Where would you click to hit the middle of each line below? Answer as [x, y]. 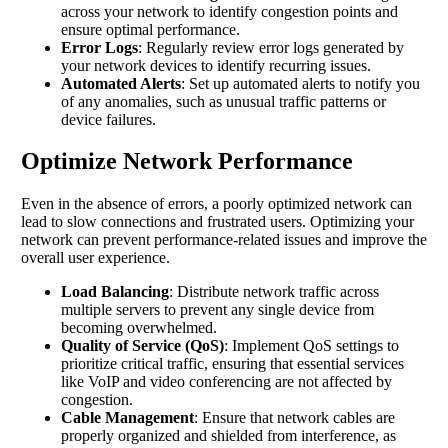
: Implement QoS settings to [311, 346]
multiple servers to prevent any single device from [217, 310]
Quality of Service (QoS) [142, 346]
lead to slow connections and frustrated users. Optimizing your [217, 222]
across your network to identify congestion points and [229, 11]
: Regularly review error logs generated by [271, 47]
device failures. [108, 119]
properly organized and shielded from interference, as [228, 436]
